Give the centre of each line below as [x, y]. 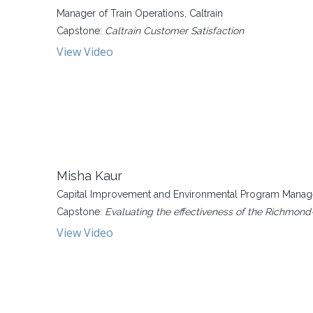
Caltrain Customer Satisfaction [174, 31]
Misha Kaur [89, 176]
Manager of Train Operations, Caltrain [140, 13]
